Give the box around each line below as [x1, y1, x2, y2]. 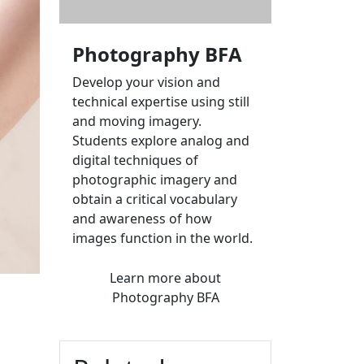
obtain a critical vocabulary [72, 189, 237, 208]
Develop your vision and [72, 72, 220, 91]
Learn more [110, 268, 184, 287]
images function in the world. [72, 228, 253, 247]
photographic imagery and [72, 170, 237, 188]
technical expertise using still [72, 92, 249, 110]
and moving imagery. [72, 111, 201, 130]
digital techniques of [72, 150, 198, 169]
